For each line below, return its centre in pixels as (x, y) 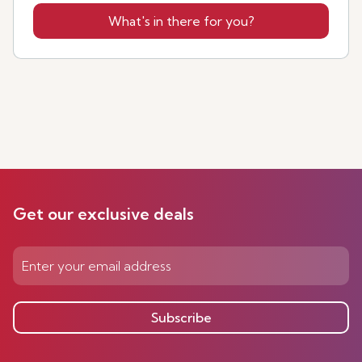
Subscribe (181, 317)
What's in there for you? (181, 21)
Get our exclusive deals (103, 214)
